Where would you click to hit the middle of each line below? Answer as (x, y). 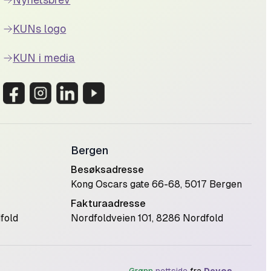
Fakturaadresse (108, 204)
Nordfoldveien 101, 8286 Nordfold (147, 218)
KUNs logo (40, 29)
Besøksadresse (107, 170)
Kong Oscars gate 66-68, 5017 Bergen (156, 184)
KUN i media (44, 58)
